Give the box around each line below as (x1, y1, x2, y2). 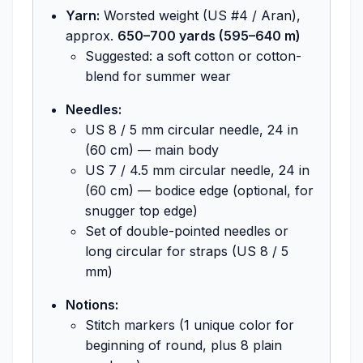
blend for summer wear (85, 67, 231, 84)
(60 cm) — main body (85, 141, 219, 158)
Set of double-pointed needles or (85, 222, 288, 239)
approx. (66, 27, 117, 44)
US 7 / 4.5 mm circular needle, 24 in (85, 161, 310, 178)
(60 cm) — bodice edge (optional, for (85, 181, 314, 199)
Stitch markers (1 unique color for (85, 316, 294, 333)
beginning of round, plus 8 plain (85, 336, 282, 353)
